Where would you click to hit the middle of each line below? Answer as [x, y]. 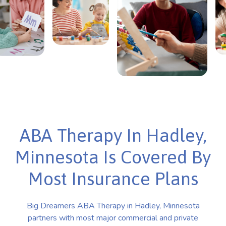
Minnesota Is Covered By [113, 157]
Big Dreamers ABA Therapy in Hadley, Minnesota [113, 206]
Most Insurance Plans [113, 178]
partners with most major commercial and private [113, 218]
